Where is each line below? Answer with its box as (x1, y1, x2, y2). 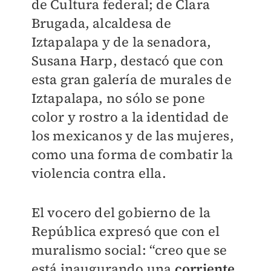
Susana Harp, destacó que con (31, 51, 224, 70)
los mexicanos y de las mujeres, (31, 126, 234, 145)
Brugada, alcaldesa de (31, 14, 172, 33)
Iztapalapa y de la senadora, (31, 33, 212, 51)
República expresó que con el (31, 222, 220, 241)
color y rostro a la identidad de (31, 108, 229, 126)
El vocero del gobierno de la (31, 203, 211, 222)
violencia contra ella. (31, 164, 166, 183)
